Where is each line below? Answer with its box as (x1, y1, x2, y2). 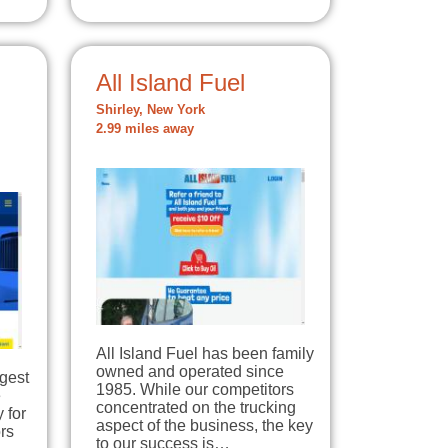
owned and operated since (96, 362, 284, 380)
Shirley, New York (96, 103, 205, 117)
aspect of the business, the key (96, 416, 313, 434)
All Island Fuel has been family (96, 344, 314, 362)
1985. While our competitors (96, 380, 294, 398)
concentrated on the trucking (96, 398, 296, 416)
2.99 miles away (96, 122, 194, 136)
